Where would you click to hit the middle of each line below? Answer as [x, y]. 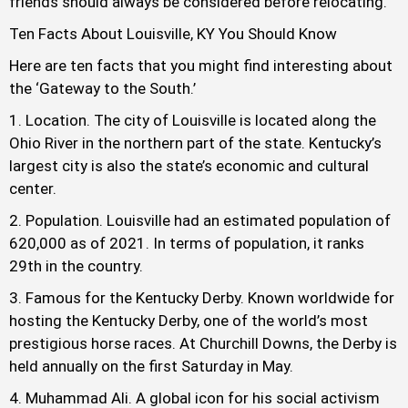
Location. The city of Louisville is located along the [201, 121]
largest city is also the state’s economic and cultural [189, 166]
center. [33, 189]
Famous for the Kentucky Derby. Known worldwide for [210, 298]
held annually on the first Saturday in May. [151, 367]
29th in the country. [76, 266]
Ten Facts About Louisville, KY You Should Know [173, 34]
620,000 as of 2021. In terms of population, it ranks [187, 244]
